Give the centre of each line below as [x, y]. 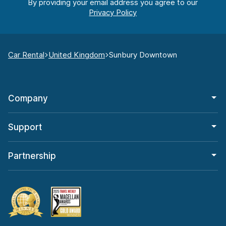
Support [25, 127]
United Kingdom [77, 55]
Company [28, 99]
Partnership [32, 156]
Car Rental [26, 55]
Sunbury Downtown [143, 55]
